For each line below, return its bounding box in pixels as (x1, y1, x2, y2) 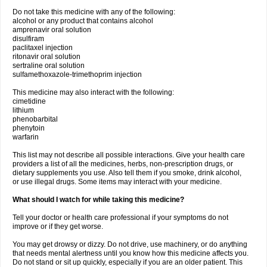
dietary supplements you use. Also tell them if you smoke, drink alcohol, (13, 169, 241, 177)
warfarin (13, 133, 39, 141)
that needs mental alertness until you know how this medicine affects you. (13, 249, 249, 257)
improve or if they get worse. (13, 222, 103, 231)
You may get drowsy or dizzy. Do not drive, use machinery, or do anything (13, 240, 247, 249)
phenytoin (13, 124, 45, 132)
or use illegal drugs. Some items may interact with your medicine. (13, 178, 222, 186)
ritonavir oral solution (13, 52, 80, 61)
